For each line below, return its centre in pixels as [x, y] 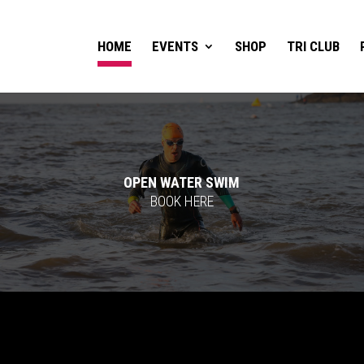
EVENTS [175, 46]
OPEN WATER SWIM [182, 182]
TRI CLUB [313, 46]
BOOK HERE [182, 201]
